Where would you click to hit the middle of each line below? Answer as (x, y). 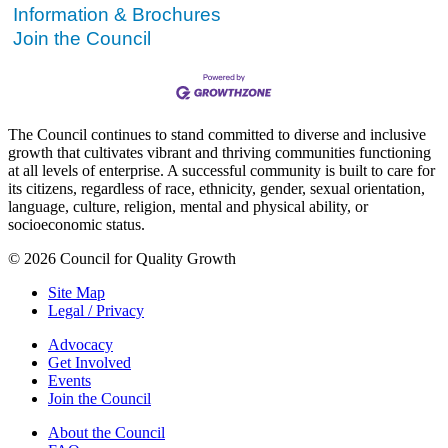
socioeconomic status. (76, 224)
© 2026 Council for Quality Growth (122, 258)
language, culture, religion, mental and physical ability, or (188, 206)
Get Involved (89, 362)
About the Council (106, 432)
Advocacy (80, 344)
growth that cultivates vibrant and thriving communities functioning (219, 152)
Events (69, 380)
